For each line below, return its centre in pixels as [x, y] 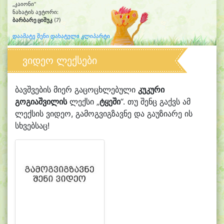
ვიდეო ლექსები [60, 60]
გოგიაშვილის [41, 101]
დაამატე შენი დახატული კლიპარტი [61, 36]
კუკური [151, 89]
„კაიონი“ [24, 4]
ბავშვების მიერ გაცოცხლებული [76, 89]
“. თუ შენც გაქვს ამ [155, 101]
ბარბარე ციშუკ [32, 20]
